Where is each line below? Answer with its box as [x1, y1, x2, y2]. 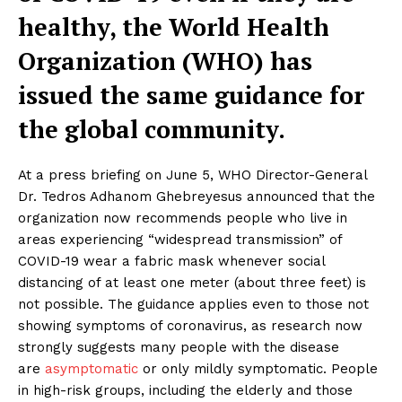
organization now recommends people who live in [18, 210, 347, 227]
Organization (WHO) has [18, 45, 312, 78]
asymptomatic [45, 361, 138, 378]
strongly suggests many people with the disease [18, 339, 339, 356]
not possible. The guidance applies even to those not [18, 296, 369, 313]
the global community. [18, 113, 285, 146]
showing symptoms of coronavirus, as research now [18, 318, 363, 335]
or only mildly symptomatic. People [138, 361, 378, 378]
